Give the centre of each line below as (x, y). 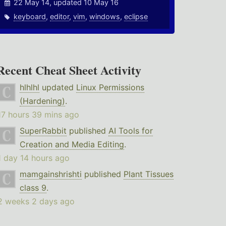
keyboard (30, 17)
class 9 (33, 188)
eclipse (136, 17)
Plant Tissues (148, 174)
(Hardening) (42, 101)
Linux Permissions (110, 88)
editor (60, 17)
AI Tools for (130, 131)
